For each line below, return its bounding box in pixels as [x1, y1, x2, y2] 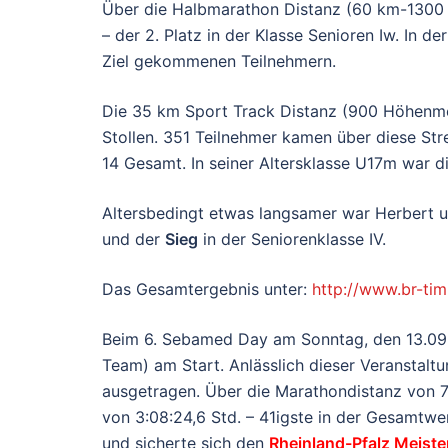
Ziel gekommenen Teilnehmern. [102, 51, 336, 71]
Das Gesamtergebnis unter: [102, 279, 312, 299]
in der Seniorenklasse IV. [198, 229, 386, 249]
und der [102, 229, 165, 249]
